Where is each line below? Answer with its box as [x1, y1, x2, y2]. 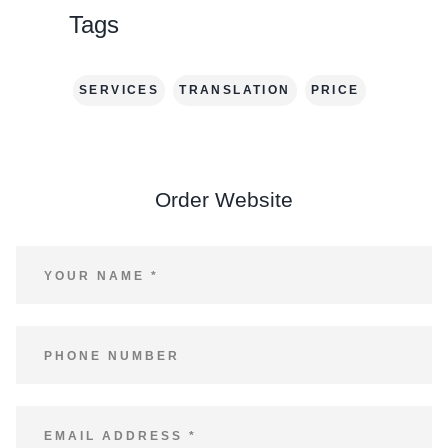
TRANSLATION [179, 83, 291, 98]
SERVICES [79, 83, 160, 98]
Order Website [155, 188, 293, 212]
